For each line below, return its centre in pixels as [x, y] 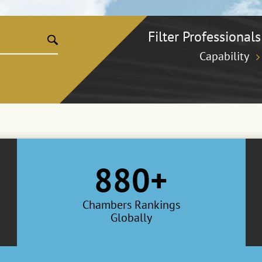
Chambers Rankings [131, 205]
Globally [131, 218]
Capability [224, 56]
